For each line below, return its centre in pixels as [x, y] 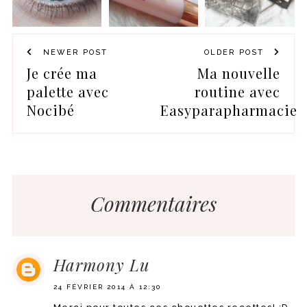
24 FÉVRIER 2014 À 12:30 [107, 287]
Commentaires [153, 204]
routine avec [238, 92]
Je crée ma [62, 73]
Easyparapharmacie [229, 110]
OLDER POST [236, 53]
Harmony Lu [101, 265]
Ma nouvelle [239, 73]
